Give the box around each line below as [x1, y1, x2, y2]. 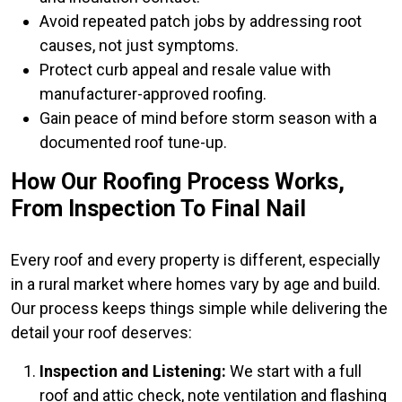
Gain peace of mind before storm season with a [39, 108, 377, 127]
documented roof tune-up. [39, 132, 227, 152]
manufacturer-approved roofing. [39, 83, 267, 103]
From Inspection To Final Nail [11, 195, 306, 222]
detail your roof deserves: [11, 322, 192, 342]
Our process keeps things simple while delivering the [11, 298, 388, 318]
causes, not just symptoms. [39, 35, 239, 55]
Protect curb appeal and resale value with [39, 59, 331, 79]
